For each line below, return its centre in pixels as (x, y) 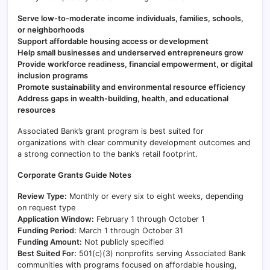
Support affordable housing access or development (113, 41)
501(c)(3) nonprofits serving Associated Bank (161, 253)
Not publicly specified (123, 242)
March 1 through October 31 (130, 231)
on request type (46, 208)
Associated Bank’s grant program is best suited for (111, 131)
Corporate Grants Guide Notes (74, 175)
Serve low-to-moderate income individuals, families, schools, (130, 18)
